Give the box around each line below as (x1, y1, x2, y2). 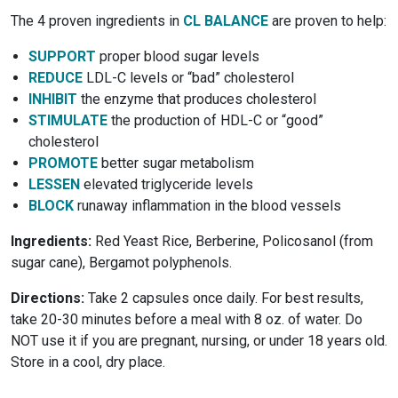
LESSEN (28, 175, 80, 193)
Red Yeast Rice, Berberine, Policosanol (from (92, 232, 373, 250)
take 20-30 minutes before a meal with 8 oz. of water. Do (11, 310, 362, 328)
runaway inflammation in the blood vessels (74, 196, 341, 214)
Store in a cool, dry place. (11, 353, 165, 370)
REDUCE (28, 68, 83, 86)
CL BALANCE (183, 12, 268, 29)
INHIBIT (28, 90, 77, 107)
